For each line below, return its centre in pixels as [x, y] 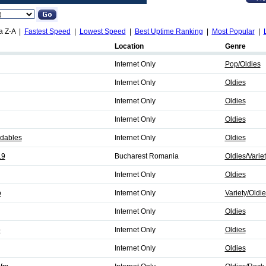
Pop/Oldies [243, 64]
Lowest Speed [102, 31]
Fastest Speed [47, 31]
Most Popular [233, 31]
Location [129, 46]
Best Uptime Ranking [169, 31]
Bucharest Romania [146, 156]
